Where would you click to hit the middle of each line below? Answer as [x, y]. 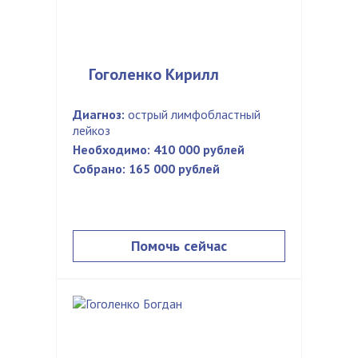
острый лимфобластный [193, 114]
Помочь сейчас [179, 246]
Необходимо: [111, 149]
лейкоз [91, 130]
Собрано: [99, 169]
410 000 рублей [199, 149]
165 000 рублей [174, 169]
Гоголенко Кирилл [154, 74]
